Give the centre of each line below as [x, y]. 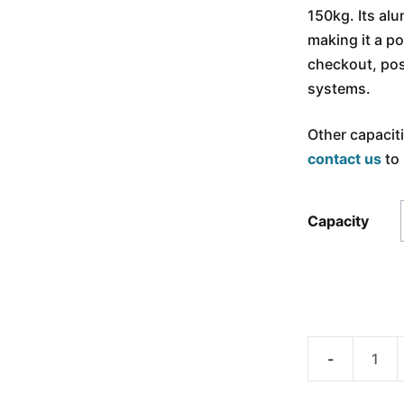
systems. [340, 88]
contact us [345, 159]
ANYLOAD [342, 369]
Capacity [339, 221]
